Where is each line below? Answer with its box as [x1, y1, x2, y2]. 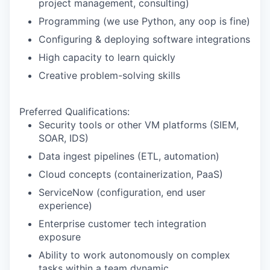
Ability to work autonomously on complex [39, 249, 230, 261]
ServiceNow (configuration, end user [39, 186, 206, 198]
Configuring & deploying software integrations [39, 33, 250, 45]
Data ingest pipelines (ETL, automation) [39, 150, 219, 162]
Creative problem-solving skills [39, 69, 180, 81]
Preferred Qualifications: [19, 105, 130, 118]
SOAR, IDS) [39, 132, 89, 144]
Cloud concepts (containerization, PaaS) [39, 168, 223, 180]
